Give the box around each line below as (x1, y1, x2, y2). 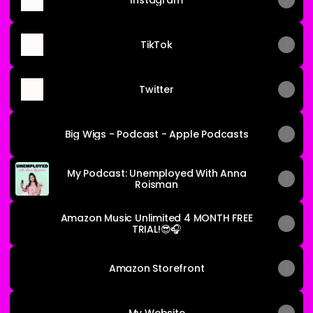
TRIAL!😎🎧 (131, 222, 182, 236)
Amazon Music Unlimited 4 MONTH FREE (60, 211, 253, 225)
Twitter (139, 82, 174, 96)
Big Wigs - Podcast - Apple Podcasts (64, 127, 249, 141)
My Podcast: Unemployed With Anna (66, 166, 247, 180)
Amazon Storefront (108, 261, 205, 275)
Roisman (135, 177, 178, 191)
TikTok (140, 38, 173, 52)
